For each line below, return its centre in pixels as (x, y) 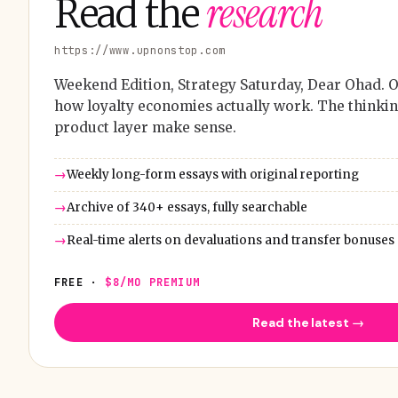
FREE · (80, 283)
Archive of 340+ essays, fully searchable (187, 207)
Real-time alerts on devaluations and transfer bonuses (231, 240)
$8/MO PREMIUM (153, 283)
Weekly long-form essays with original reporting (213, 175)
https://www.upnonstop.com (140, 51)
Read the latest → (308, 322)
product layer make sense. (145, 127)
